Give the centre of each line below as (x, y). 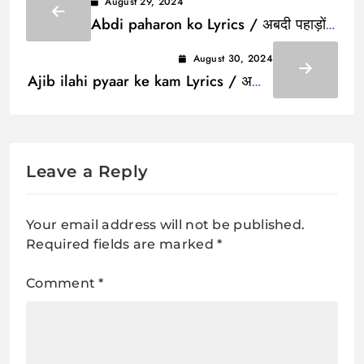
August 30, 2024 (233, 58)
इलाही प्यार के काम (224, 102)
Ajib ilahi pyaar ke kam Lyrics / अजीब (150, 80)
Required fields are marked (122, 244)
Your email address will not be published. (166, 224)
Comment (63, 283)
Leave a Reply (87, 171)
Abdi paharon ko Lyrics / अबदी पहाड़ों (208, 24)
